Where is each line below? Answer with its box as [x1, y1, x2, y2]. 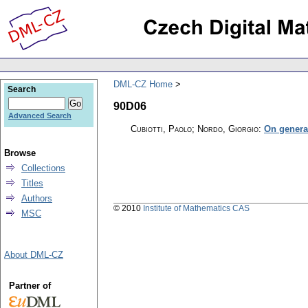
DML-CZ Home [113, 78, 173, 89]
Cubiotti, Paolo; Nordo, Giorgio [131, 123, 258, 134]
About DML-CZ [4, 250, 63, 260]
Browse [4, 148, 36, 158]
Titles [21, 178, 43, 188]
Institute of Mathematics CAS [143, 203, 250, 213]
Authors [21, 193, 52, 203]
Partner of [8, 280, 51, 291]
